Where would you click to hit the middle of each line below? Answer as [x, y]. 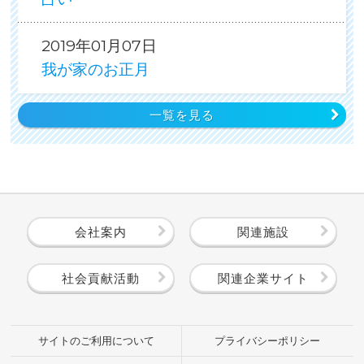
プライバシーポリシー [268, 340]
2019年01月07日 [99, 46]
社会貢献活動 [100, 279]
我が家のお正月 [95, 69]
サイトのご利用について [96, 340]
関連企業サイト [264, 279]
